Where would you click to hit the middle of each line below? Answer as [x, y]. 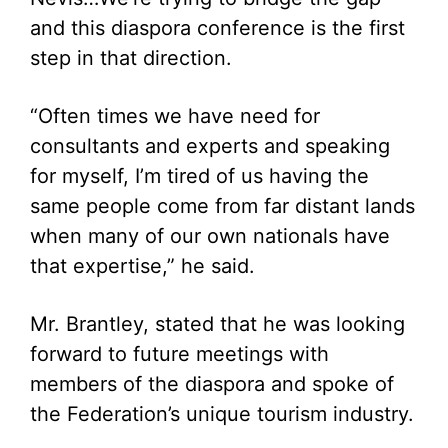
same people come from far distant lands [222, 205]
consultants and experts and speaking [210, 145]
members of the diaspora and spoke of [212, 383]
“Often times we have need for [175, 115]
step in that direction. [131, 57]
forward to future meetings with [179, 353]
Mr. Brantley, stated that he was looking [217, 323]
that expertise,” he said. [142, 265]
